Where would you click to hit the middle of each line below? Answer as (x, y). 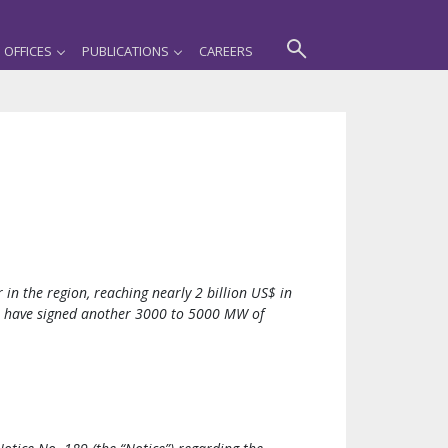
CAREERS (226, 51)
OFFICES (28, 51)
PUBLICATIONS (125, 51)
